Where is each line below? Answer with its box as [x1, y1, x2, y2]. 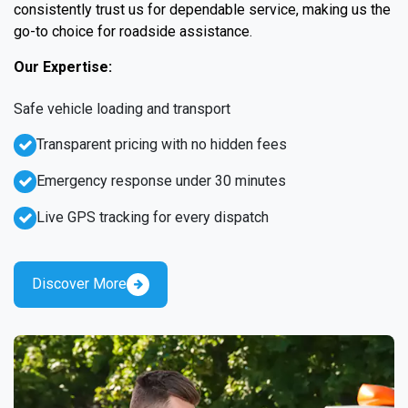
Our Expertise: [14, 57, 112, 76]
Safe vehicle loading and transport [14, 99, 230, 117]
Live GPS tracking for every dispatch [36, 208, 269, 226]
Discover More [32, 275, 127, 292]
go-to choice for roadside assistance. [14, 22, 252, 40]
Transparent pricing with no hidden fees [36, 135, 287, 153]
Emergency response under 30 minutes [36, 171, 286, 189]
